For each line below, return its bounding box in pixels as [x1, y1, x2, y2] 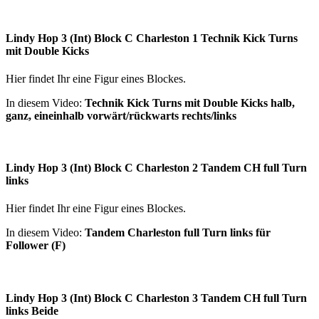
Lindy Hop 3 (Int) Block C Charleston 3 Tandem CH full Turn [6, 291, 307, 304]
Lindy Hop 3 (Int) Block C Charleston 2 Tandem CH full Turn [6, 162, 307, 174]
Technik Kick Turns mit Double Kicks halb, [85, 96, 295, 109]
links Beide [6, 304, 58, 317]
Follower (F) [6, 239, 66, 252]
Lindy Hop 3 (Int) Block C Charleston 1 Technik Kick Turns [6, 31, 298, 44]
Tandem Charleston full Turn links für [85, 226, 271, 239]
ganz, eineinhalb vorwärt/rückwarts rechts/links [6, 109, 236, 122]
